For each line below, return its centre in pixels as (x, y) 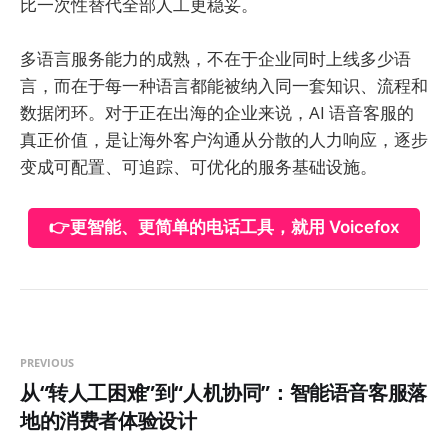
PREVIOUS (47, 363)
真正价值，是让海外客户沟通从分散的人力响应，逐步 (224, 140)
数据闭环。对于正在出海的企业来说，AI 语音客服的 (217, 113)
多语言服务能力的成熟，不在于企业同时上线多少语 (215, 59)
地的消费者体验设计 (108, 421)
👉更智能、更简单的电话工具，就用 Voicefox (224, 227)
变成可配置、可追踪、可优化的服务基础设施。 (198, 167)
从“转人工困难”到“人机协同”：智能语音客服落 (223, 393)
